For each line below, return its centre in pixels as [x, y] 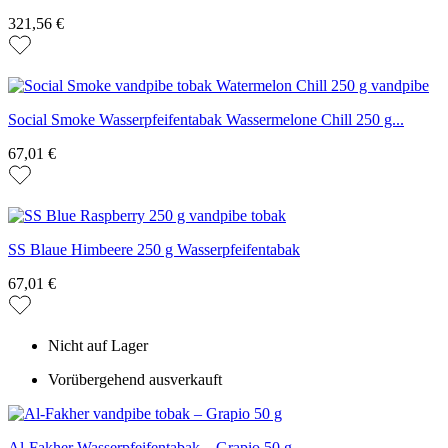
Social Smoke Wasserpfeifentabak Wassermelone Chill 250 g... [206, 119]
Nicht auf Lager [98, 345]
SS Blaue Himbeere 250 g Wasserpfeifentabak [154, 249]
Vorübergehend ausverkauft [135, 379]
